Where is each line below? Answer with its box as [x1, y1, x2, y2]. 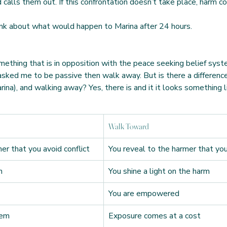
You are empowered [108, 188, 179, 199]
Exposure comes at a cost [108, 210, 201, 221]
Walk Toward [108, 121, 149, 131]
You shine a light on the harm [108, 166, 210, 177]
